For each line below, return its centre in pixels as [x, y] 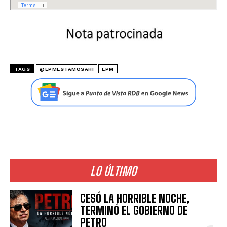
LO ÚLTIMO [113, 171]
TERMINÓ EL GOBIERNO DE [134, 211]
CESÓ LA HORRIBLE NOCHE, [135, 199]
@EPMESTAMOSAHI [67, 69]
